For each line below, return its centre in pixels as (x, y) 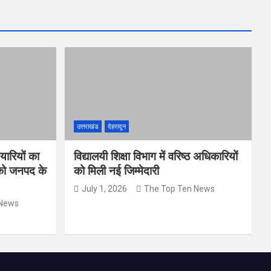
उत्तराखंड (87, 127)
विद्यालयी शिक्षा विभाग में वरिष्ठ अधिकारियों (155, 157)
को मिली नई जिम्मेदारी (116, 171)
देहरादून (116, 127)
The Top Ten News (179, 189)
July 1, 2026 (104, 189)
